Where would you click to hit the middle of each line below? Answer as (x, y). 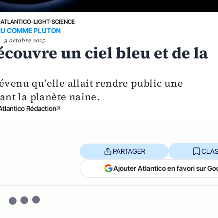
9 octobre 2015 (25, 40)
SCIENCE (64, 22)
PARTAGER (129, 151)
